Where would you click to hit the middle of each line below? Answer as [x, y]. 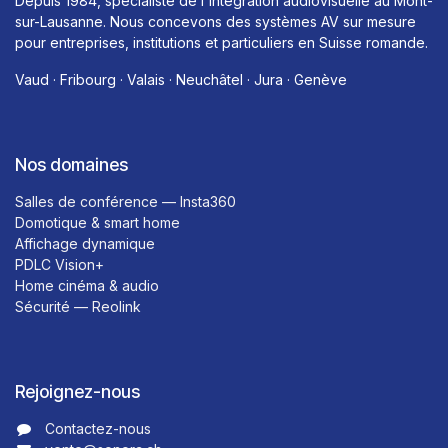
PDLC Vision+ [59, 264]
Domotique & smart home [97, 222]
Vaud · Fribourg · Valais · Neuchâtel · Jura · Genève [181, 79]
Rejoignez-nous [77, 391]
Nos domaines [71, 164]
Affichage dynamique [85, 243]
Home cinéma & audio [87, 285]
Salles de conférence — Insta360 [125, 201]
